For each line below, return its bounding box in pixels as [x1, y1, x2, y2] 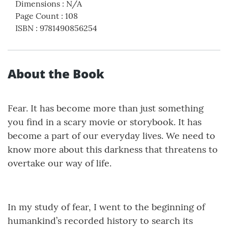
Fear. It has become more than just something [8, 102, 204, 115]
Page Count [15, 11, 59, 21]
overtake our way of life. [8, 157, 111, 169]
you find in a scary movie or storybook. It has [8, 116, 202, 128]
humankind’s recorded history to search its [8, 215, 193, 227]
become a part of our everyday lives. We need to [8, 130, 215, 142]
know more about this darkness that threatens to [8, 144, 218, 156]
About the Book [8, 65, 104, 82]
